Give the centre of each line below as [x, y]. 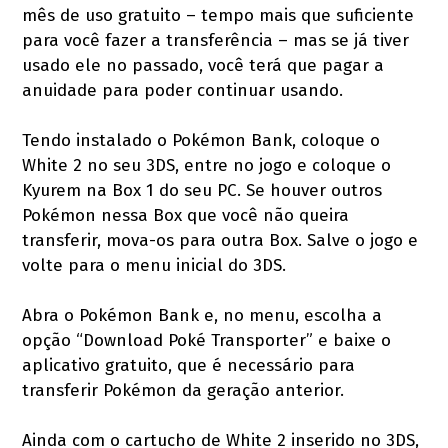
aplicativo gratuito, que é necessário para [189, 366]
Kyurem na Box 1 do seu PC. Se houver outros [202, 191]
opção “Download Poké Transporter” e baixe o [207, 341]
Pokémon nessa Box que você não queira [186, 216]
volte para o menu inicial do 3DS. [154, 266]
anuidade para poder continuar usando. [183, 91]
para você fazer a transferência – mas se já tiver [216, 41]
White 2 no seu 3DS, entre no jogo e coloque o [207, 166]
